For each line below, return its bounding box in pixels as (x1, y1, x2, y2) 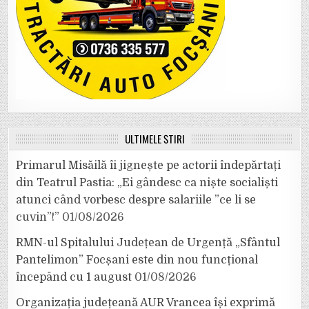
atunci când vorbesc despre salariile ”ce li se (16, 194, 257, 207)
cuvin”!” (16, 211, 60, 224)
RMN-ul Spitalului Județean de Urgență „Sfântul (16, 237, 281, 250)
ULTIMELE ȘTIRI (124, 131, 185, 147)
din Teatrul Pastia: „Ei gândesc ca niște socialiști (16, 177, 279, 190)
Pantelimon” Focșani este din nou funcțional (16, 254, 259, 267)
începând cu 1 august (16, 271, 132, 284)
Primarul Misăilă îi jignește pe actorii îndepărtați (16, 159, 281, 172)
